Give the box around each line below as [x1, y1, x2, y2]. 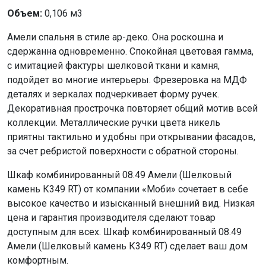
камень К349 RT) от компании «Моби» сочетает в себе [7, 183, 248, 195]
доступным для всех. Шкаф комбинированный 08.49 [7, 226, 242, 237]
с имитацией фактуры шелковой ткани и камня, [7, 59, 220, 71]
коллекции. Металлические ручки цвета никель [7, 116, 220, 128]
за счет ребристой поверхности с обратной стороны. [7, 145, 239, 157]
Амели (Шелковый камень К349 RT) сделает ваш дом [7, 240, 248, 252]
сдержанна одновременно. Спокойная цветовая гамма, [7, 45, 254, 57]
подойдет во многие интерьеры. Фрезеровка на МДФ [7, 74, 247, 85]
